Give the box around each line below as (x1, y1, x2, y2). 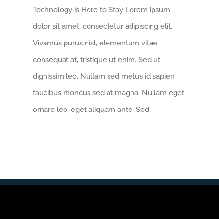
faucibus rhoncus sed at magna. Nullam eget (33, 88, 185, 98)
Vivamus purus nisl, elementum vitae (33, 39, 158, 48)
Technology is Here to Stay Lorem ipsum (33, 5, 171, 15)
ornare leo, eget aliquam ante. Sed (33, 105, 150, 114)
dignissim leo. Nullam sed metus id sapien (33, 72, 175, 81)
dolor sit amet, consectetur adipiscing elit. (33, 22, 173, 31)
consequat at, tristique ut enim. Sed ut (33, 55, 161, 65)
